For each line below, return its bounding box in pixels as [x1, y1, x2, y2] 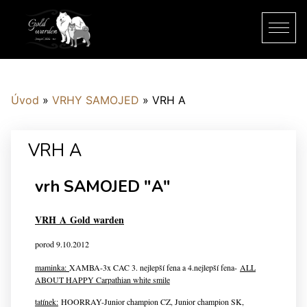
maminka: [35, 262, 69, 273]
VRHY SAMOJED [52, 93, 139, 107]
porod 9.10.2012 [35, 238, 89, 249]
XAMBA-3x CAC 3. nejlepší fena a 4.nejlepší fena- [69, 262, 240, 273]
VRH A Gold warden [35, 212, 124, 227]
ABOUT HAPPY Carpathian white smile [35, 274, 170, 285]
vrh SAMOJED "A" [35, 175, 171, 197]
